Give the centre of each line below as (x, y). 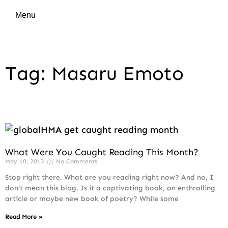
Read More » (24, 217)
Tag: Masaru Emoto (94, 73)
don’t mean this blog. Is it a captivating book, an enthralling (110, 188)
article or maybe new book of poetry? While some (92, 199)
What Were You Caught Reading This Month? (102, 152)
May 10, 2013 (26, 161)
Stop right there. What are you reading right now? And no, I (109, 177)
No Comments (76, 161)
